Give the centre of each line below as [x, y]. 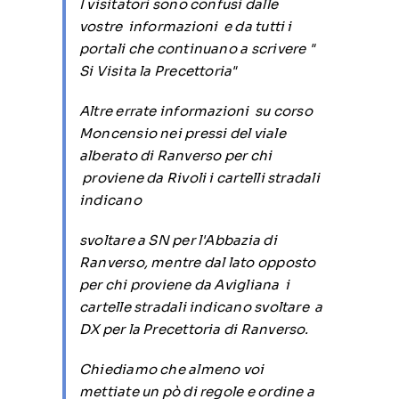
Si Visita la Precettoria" [158, 71]
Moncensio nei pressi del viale [182, 133]
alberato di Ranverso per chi [175, 155]
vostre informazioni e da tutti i [185, 26]
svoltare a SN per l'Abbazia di [178, 240]
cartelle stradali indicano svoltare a [201, 307]
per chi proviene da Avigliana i [184, 285]
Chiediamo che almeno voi [171, 369]
